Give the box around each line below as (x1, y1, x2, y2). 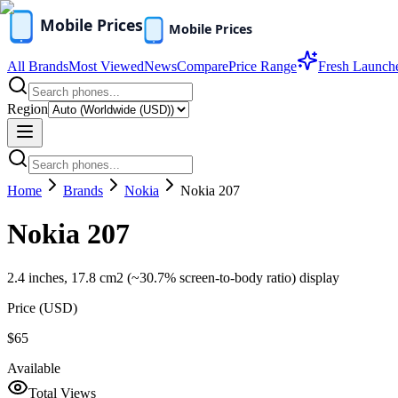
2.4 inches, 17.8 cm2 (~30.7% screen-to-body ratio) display (7, 269, 339, 285)
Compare (177, 59, 228, 74)
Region (7, 101, 48, 116)
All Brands (7, 59, 68, 74)
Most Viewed (68, 59, 144, 74)
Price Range (228, 59, 297, 74)
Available (7, 360, 60, 376)
